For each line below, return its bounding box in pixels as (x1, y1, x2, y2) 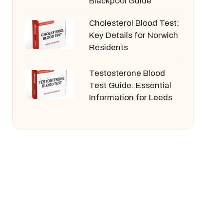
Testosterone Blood (89, 69, 165, 78)
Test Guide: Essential (89, 81, 171, 90)
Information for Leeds (89, 93, 172, 102)
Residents (89, 43, 128, 52)
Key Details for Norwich (89, 31, 178, 40)
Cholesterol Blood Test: (89, 18, 179, 28)
